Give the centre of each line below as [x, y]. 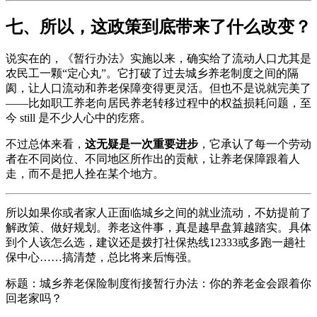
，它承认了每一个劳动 [255, 144]
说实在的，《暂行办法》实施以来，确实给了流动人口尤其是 [158, 59]
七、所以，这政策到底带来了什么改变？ [158, 27]
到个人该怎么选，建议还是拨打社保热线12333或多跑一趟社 [156, 243]
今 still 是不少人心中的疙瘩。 [79, 118]
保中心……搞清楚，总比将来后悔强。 [102, 258]
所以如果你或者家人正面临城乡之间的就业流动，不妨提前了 [158, 213]
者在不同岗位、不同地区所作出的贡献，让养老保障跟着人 [153, 159]
